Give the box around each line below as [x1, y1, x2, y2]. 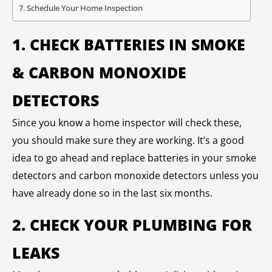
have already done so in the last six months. [12, 186, 212, 200]
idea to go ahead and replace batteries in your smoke [12, 151, 256, 165]
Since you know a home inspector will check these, [12, 115, 242, 129]
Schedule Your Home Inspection [26, 2, 143, 14]
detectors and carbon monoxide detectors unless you [12, 168, 259, 182]
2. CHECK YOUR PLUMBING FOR [12, 214, 252, 236]
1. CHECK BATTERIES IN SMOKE [12, 33, 245, 55]
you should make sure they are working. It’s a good [12, 133, 244, 147]
